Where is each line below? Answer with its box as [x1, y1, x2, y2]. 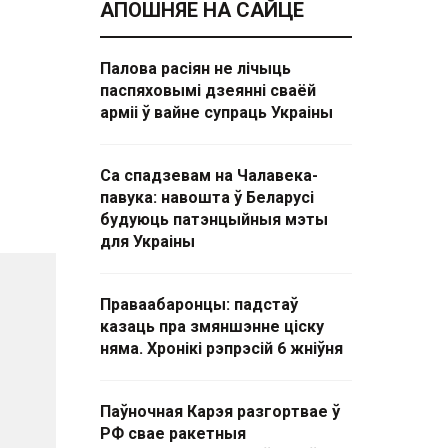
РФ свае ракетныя [100, 424, 246, 443]
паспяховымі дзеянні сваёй [100, 81, 316, 100]
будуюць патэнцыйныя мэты [100, 210, 328, 229]
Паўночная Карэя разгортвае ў [100, 402, 340, 421]
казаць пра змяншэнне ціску [100, 317, 324, 336]
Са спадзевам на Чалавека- [100, 166, 318, 185]
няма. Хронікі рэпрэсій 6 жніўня [100, 339, 343, 358]
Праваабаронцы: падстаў [100, 295, 298, 314]
